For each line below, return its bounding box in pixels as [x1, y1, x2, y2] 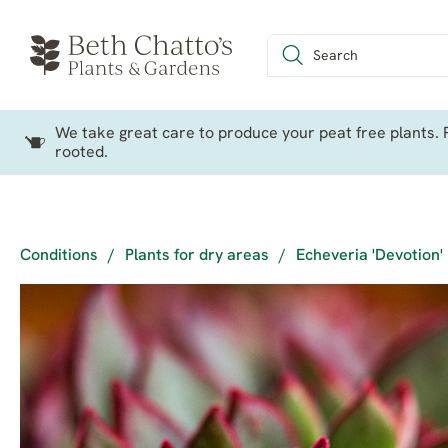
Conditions [20, 248, 98, 264]
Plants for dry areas [125, 248, 269, 264]
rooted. [55, 145, 108, 161]
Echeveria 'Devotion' [296, 248, 443, 264]
